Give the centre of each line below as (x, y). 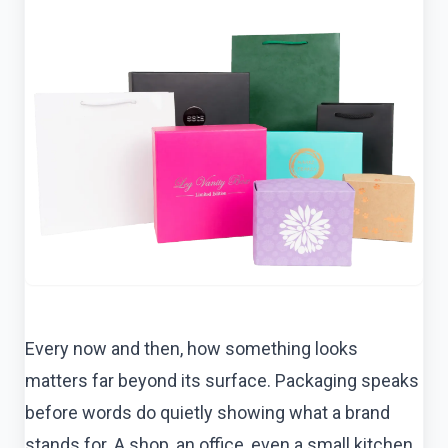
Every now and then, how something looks (191, 348)
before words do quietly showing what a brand (207, 412)
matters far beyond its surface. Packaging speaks (222, 380)
